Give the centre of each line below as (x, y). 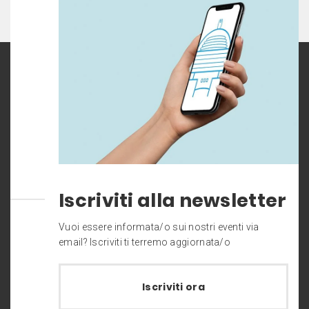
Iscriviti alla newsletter (173, 201)
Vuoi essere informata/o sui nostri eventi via (159, 227)
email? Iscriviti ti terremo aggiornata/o (145, 242)
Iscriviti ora (173, 287)
